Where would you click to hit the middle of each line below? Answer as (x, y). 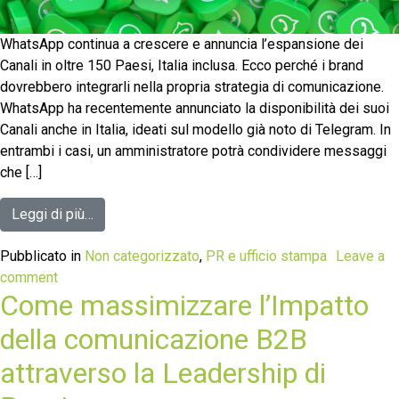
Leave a (360, 256)
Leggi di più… (53, 214)
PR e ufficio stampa (266, 256)
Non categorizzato (142, 256)
